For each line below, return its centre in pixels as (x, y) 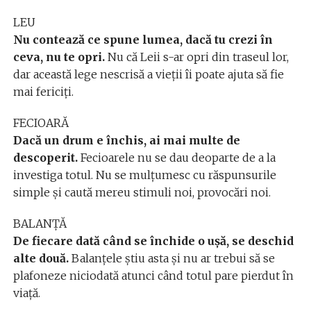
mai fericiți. (43, 92)
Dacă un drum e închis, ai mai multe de (126, 140)
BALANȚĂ (40, 224)
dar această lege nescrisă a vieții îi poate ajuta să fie (148, 74)
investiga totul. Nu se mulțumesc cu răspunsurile (144, 175)
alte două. (41, 258)
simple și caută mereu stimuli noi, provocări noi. (142, 192)
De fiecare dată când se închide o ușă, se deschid (153, 241)
